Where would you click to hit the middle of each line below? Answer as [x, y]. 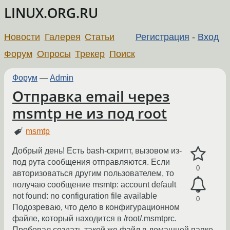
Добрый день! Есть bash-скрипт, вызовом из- [97, 151]
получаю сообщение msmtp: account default [94, 185]
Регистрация [162, 37]
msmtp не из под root [90, 113]
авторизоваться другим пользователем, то [93, 174]
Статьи [100, 37]
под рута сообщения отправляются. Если [91, 162]
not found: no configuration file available [85, 196]
